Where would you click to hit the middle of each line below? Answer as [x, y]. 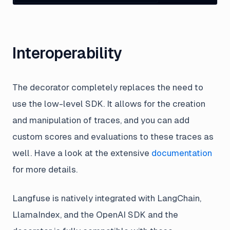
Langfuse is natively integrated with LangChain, [107, 198]
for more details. [45, 169]
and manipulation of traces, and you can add [101, 120]
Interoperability [67, 53]
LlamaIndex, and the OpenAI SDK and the [95, 214]
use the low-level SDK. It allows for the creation [109, 103]
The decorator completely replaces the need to [108, 87]
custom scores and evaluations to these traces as [113, 136]
